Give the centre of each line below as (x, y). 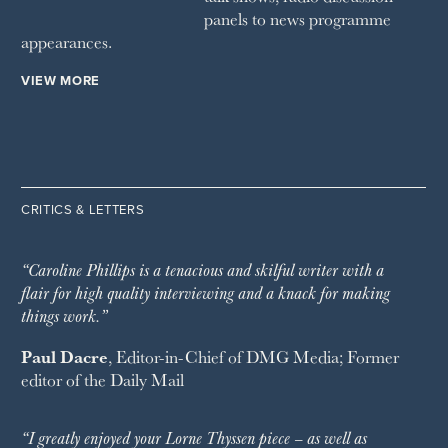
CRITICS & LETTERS (83, 210)
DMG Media (292, 356)
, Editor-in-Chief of (177, 356)
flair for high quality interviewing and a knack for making (205, 293)
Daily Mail (147, 379)
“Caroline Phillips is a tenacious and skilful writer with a (202, 270)
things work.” (64, 316)
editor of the (65, 379)
